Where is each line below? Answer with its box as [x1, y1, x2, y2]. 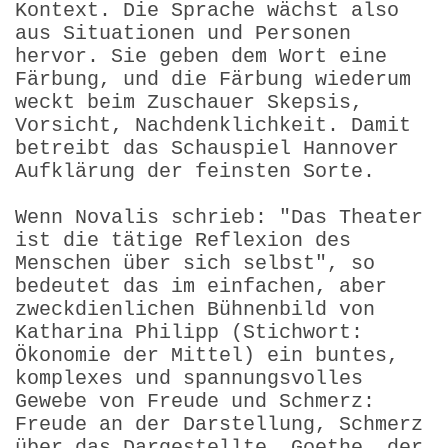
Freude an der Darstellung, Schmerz [15, 412, 423, 436]
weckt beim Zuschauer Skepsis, [15, 90, 363, 114]
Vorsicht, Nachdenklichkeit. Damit [15, 113, 411, 137]
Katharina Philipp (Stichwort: [15, 320, 363, 344]
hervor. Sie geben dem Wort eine [15, 44, 387, 68]
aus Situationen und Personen [15, 21, 351, 45]
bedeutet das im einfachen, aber [15, 274, 387, 298]
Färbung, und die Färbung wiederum [15, 67, 411, 91]
